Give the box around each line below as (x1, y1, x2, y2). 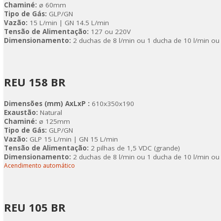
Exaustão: (4, 108, 38, 117)
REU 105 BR (4, 200, 66, 215)
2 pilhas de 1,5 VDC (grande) (89, 144, 180, 152)
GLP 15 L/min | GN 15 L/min (28, 135, 118, 144)
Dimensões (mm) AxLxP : (4, 99, 90, 108)
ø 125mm (37, 117, 70, 126)
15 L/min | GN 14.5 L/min (30, 18, 109, 27)
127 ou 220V (89, 27, 131, 36)
